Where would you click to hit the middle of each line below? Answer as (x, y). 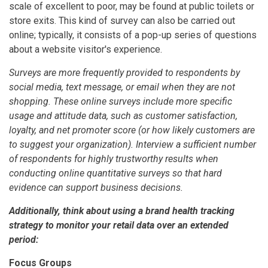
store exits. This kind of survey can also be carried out (122, 20)
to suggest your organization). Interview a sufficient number (133, 144)
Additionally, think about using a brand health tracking (122, 211)
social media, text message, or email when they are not (122, 87)
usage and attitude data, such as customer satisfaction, (123, 115)
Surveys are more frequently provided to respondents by (124, 72)
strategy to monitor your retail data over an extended (119, 225)
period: (24, 239)
